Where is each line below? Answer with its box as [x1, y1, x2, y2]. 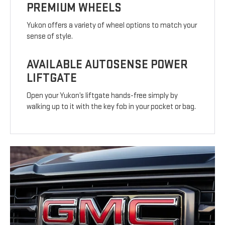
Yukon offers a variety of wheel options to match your [27, 20, 197, 30]
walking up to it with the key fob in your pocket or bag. [27, 101, 196, 111]
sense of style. [27, 31, 73, 41]
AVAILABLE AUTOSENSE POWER [27, 57, 188, 72]
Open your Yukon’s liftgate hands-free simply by [27, 90, 178, 100]
